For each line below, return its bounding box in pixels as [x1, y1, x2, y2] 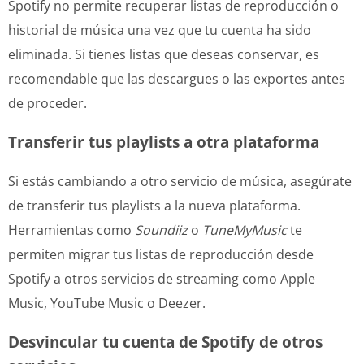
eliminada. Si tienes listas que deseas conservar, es [8, 45, 319, 63]
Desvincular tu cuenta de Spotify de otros [8, 331, 323, 352]
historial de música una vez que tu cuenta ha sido [8, 20, 311, 39]
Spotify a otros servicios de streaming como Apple [8, 269, 315, 288]
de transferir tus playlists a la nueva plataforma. [8, 196, 301, 214]
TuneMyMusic [202, 220, 287, 239]
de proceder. [8, 93, 87, 112]
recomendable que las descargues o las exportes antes [8, 69, 345, 88]
